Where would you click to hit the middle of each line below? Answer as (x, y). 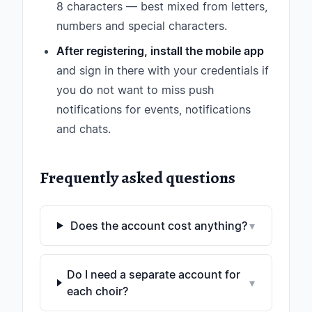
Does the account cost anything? (159, 226)
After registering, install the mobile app (160, 51)
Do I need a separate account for (154, 274)
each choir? (98, 291)
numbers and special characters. (142, 26)
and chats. (84, 129)
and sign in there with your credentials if (163, 70)
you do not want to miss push (135, 90)
